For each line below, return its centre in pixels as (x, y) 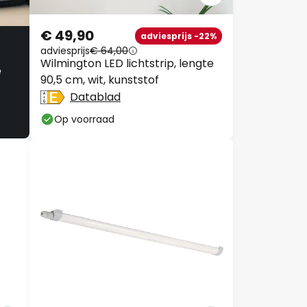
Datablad (95, 97)
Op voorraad (84, 119)
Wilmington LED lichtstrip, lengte (127, 63)
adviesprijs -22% (179, 36)
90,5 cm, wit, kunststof (100, 80)
